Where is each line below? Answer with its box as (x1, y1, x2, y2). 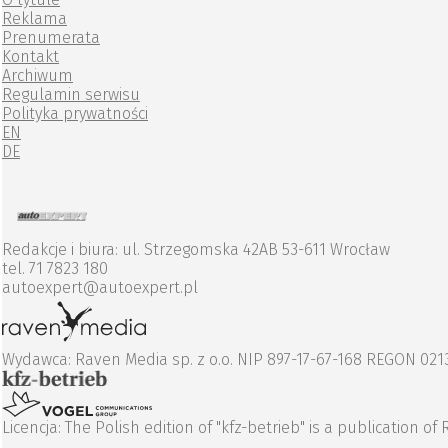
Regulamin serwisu (2, 85, 140, 105)
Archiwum (2, 66, 73, 86)
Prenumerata (2, 28, 100, 48)
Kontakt (2, 47, 59, 67)
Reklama (2, 9, 67, 29)
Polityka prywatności (2, 104, 148, 124)
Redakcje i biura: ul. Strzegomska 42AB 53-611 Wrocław (2, 240, 390, 260)
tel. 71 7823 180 (2, 259, 108, 279)
